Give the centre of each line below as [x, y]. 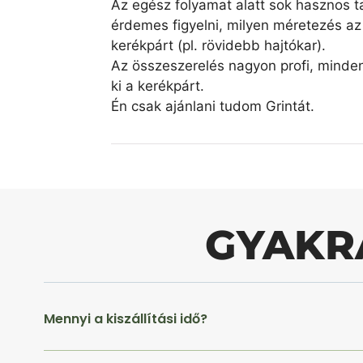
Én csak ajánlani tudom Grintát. [213, 106]
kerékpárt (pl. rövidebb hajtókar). [219, 45]
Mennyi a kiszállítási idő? [125, 319]
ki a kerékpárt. [158, 85]
